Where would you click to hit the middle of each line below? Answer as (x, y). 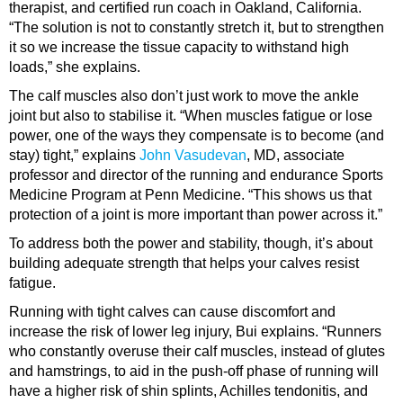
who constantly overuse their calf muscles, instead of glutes (197, 352)
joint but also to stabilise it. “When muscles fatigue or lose (191, 116)
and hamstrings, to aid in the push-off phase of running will (194, 372)
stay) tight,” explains (74, 156)
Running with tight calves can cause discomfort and (172, 312)
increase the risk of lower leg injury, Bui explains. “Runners (195, 332)
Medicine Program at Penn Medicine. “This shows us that (190, 195)
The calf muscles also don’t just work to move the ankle (184, 96)
